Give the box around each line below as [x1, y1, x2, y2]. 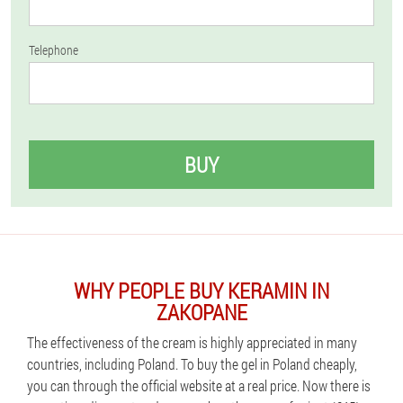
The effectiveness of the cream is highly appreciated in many [27, 333, 357, 352]
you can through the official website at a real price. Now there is [27, 376, 371, 395]
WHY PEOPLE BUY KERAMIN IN [74, 276, 329, 305]
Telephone [29, 41, 78, 58]
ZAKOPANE [156, 298, 247, 327]
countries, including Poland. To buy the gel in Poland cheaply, [27, 354, 357, 373]
